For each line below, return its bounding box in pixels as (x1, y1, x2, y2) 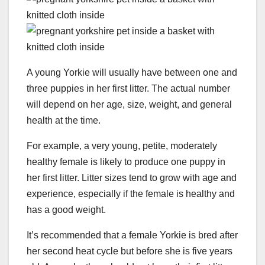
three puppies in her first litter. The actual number (27, 83, 230, 94)
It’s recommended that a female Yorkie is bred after (27, 230, 238, 241)
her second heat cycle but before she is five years (27, 246, 232, 257)
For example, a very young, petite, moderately (27, 141, 217, 151)
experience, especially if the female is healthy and (27, 189, 235, 199)
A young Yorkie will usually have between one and (27, 67, 237, 78)
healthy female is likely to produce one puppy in (27, 157, 225, 167)
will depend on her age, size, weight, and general (27, 99, 232, 110)
